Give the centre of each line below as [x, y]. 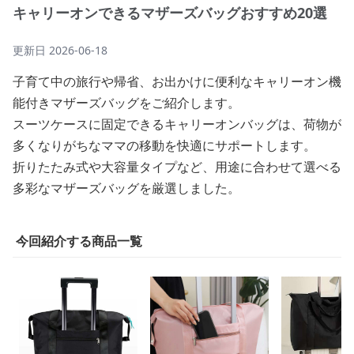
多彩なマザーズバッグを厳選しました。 [126, 188]
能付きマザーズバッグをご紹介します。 [126, 103]
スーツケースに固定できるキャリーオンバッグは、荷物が [177, 124]
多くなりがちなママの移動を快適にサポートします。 [164, 145]
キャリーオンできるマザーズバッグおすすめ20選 [170, 13]
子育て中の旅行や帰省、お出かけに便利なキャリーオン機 [177, 81]
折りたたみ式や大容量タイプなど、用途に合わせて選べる [177, 167]
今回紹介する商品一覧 [79, 241]
